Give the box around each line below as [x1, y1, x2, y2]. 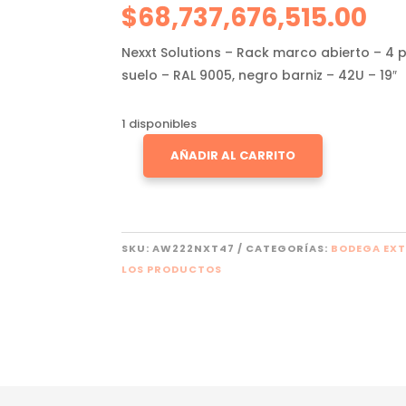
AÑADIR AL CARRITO [170, 147, 296, 165]
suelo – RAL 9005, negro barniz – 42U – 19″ [121, 65, 398, 84]
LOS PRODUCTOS [121, 262, 223, 277]
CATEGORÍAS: [246, 241, 332, 256]
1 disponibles [121, 115, 198, 133]
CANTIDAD [121, 199, 185, 215]
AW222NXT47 [152, 241, 236, 256]
